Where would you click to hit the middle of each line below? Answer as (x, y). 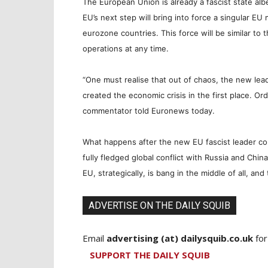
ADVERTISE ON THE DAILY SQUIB (159, 205)
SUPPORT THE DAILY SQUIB (150, 255)
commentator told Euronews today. (149, 110)
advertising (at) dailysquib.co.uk (180, 238)
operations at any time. (126, 48)
